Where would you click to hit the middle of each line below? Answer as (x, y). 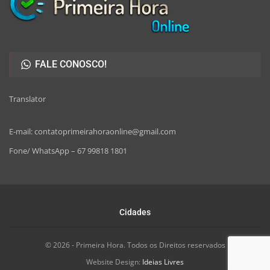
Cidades (135, 212)
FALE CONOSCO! (70, 64)
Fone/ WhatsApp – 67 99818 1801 (68, 151)
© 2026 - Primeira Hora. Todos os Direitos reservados (135, 245)
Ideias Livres (163, 262)
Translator (27, 99)
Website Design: (114, 262)
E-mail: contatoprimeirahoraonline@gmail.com (93, 132)
